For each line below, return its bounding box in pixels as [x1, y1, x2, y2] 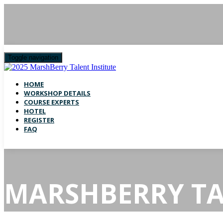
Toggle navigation [8, 54, 58, 61]
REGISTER [24, 115, 54, 124]
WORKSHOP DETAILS [24, 89, 91, 98]
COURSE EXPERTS [24, 98, 79, 107]
